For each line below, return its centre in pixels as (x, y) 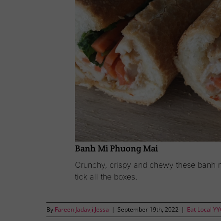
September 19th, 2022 (148, 209)
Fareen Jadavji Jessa (82, 209)
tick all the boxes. (106, 176)
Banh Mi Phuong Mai (116, 148)
